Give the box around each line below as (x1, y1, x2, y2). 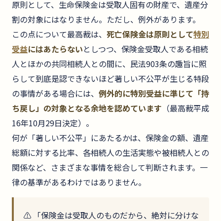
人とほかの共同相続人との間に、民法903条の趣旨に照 (12, 58, 207, 70)
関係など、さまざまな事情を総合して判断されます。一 (12, 161, 208, 174)
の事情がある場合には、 (12, 87, 99, 100)
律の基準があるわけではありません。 (12, 176, 146, 188)
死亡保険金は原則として (107, 28, 193, 40)
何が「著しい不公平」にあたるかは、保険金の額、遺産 (12, 132, 209, 144)
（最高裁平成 (162, 102, 209, 114)
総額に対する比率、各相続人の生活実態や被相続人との (12, 147, 209, 159)
